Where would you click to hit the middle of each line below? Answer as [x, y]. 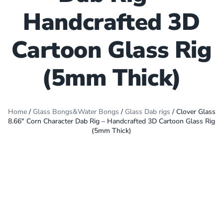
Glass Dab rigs [147, 112]
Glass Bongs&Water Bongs [76, 112]
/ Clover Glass [193, 112]
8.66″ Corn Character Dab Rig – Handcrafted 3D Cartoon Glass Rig [111, 121]
